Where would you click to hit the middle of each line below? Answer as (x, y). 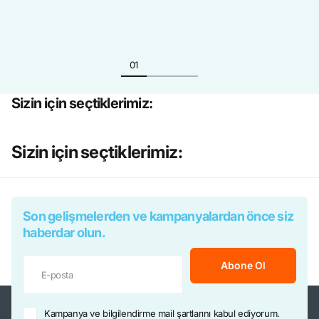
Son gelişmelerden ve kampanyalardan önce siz (158, 216)
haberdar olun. (64, 232)
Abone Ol (243, 265)
